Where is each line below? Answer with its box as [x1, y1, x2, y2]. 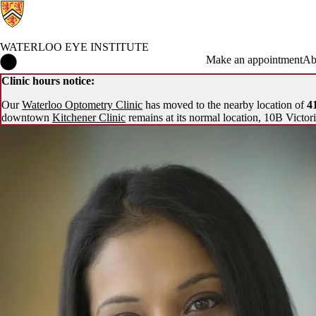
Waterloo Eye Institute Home [17, 54, 146, 66]
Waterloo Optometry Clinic [22, 99, 142, 111]
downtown [1, 111, 52, 123]
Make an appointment [205, 54, 303, 66]
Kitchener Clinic [52, 111, 126, 123]
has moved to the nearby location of [142, 99, 304, 111]
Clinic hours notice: [1, 75, 95, 87]
